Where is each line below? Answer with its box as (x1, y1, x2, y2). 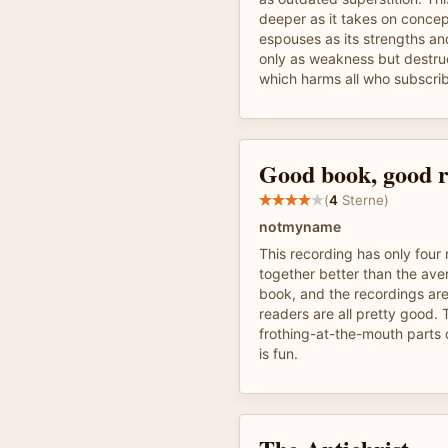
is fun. (259, 345, 298, 362)
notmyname (259, 218, 341, 235)
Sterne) (338, 191, 389, 208)
